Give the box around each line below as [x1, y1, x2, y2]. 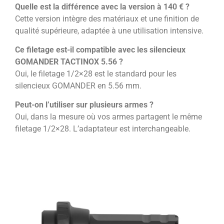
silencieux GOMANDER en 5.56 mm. [15, 81, 141, 91]
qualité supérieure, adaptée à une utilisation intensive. [15, 25, 203, 35]
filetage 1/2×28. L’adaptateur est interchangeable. [15, 124, 190, 134]
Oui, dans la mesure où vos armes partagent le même [15, 112, 202, 122]
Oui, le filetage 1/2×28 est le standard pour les [15, 69, 176, 79]
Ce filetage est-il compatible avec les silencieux [15, 45, 185, 55]
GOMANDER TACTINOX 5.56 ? [15, 57, 123, 67]
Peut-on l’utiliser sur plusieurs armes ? [15, 100, 153, 110]
